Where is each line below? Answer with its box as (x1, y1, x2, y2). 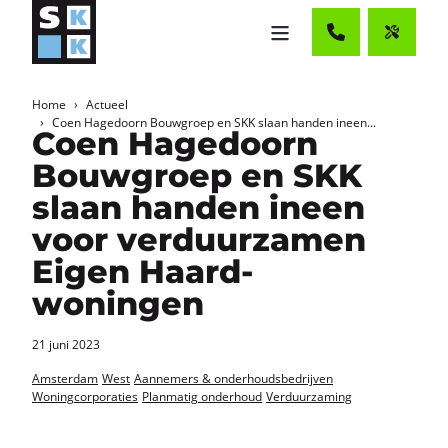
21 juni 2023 (32, 336, 100, 353)
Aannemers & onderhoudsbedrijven (134, 370, 333, 387)
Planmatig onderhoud (142, 388, 262, 405)
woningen (32, 284, 204, 323)
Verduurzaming (266, 388, 352, 405)
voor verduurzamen (32, 220, 366, 259)
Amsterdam (32, 370, 98, 387)
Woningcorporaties (32, 388, 138, 405)
